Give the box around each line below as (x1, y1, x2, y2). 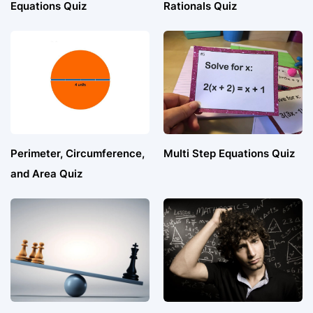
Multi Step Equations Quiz (163, 147, 295, 161)
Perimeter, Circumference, (10, 147, 145, 161)
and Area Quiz (10, 167, 82, 181)
